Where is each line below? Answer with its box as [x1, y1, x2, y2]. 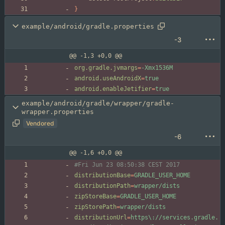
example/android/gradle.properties [22, 22, 154, 30]
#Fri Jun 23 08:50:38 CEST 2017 [74, 161, 180, 169]
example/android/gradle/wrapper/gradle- [22, 99, 174, 107]
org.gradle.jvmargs [74, 64, 138, 72]
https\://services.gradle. [131, 214, 218, 221]
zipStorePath [74, 203, 117, 211]
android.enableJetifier [74, 85, 152, 93]
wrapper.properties [22, 108, 94, 116]
